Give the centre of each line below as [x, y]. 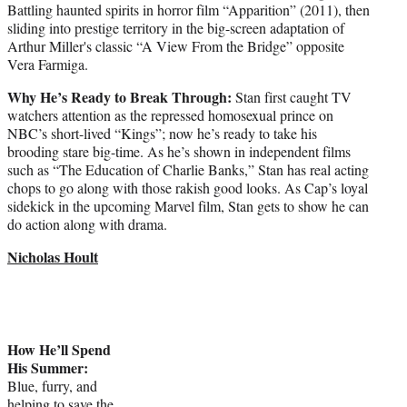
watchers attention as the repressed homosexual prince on [170, 114]
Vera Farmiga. [50, 64]
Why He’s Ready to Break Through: [119, 96]
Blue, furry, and [52, 385]
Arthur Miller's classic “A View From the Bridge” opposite [176, 45]
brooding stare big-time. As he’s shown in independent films [179, 151]
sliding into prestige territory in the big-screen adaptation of [176, 27]
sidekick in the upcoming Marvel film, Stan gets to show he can [188, 205]
